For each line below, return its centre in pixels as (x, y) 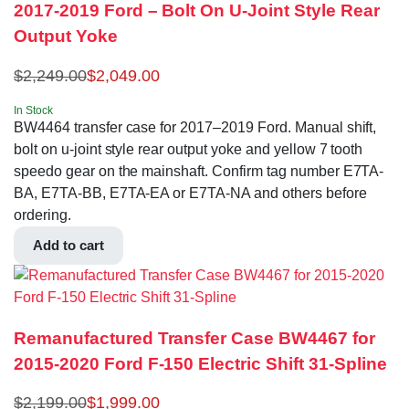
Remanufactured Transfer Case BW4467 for (194, 338)
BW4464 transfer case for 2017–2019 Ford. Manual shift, (195, 127)
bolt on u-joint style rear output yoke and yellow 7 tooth (189, 149)
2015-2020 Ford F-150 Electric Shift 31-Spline (200, 363)
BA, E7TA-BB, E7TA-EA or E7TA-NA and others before (190, 193)
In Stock (33, 110)
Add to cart (68, 245)
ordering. (42, 215)
